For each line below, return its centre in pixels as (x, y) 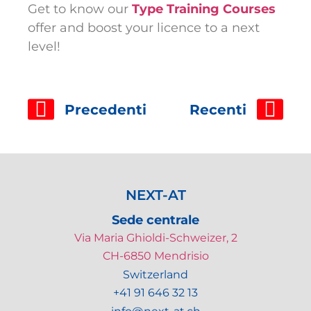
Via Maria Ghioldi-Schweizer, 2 (155, 237)
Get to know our (78, 9)
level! (44, 47)
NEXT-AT (155, 195)
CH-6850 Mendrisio (155, 256)
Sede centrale (155, 220)
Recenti (218, 110)
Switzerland (155, 274)
